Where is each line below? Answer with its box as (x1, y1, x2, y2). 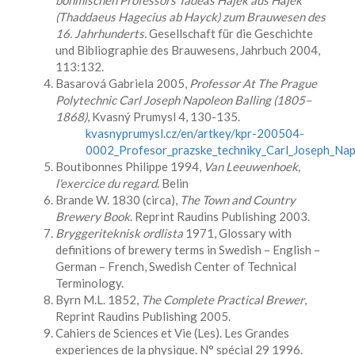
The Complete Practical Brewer (141, 292, 304, 307)
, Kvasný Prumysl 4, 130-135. (87, 109, 240, 124)
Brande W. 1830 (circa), (55, 193, 180, 207)
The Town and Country (180, 193, 296, 207)
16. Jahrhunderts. (55, 26, 147, 40)
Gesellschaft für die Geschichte (147, 26, 313, 40)
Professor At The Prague (189, 76, 317, 90)
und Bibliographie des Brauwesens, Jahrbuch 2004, (55, 43, 320, 57)
